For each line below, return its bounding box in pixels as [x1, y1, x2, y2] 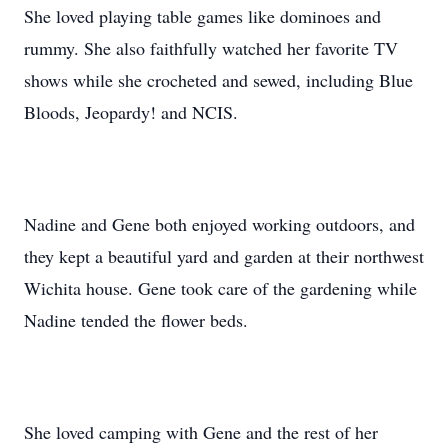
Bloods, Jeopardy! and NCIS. [24, 100, 238, 124]
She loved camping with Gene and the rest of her [24, 420, 378, 444]
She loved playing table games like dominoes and [24, 4, 381, 28]
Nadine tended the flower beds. [24, 308, 248, 332]
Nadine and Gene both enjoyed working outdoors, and [24, 212, 415, 236]
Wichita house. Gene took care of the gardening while [24, 276, 417, 300]
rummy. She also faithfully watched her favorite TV [24, 36, 398, 60]
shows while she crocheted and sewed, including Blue [24, 68, 413, 92]
